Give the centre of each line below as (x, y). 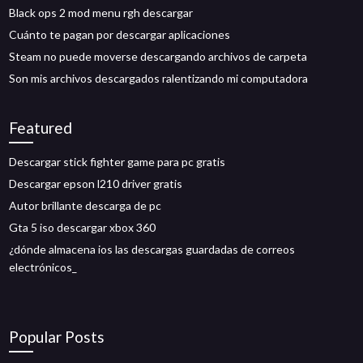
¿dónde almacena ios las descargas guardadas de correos (152, 249)
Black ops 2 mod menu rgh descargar (101, 13)
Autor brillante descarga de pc (85, 205)
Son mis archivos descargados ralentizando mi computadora (159, 78)
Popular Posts (57, 337)
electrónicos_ (43, 267)
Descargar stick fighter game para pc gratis (117, 162)
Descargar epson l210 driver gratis (96, 184)
